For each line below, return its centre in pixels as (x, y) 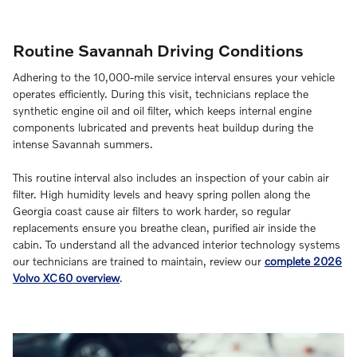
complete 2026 (303, 261)
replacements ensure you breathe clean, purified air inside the (164, 228)
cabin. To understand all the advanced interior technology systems (177, 245)
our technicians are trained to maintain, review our (139, 261)
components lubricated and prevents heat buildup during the (163, 127)
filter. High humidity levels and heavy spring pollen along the (161, 194)
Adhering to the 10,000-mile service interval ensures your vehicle (174, 77)
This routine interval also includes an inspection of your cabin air (171, 178)
